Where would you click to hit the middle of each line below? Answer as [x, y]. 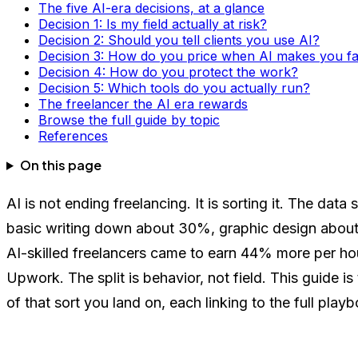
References [73, 135]
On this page [60, 165]
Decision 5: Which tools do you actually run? [174, 88]
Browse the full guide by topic [129, 119]
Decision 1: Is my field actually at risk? [153, 24]
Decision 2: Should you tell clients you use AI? [179, 40]
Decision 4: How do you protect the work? [168, 72]
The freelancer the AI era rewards [143, 103]
